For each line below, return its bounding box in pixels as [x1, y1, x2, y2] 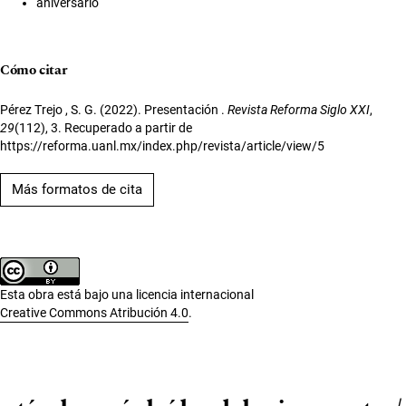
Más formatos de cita [12, 181, 142, 198]
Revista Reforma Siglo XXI [227, 102, 370, 118]
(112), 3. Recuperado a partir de [14, 121, 192, 136]
